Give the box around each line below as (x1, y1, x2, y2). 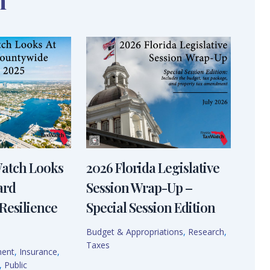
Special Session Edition (86, 198, 216, 217)
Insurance (19, 246, 57, 258)
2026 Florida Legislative (86, 159, 220, 177)
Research (188, 226, 225, 238)
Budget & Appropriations (86, 226, 184, 238)
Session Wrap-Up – (86, 178, 193, 197)
